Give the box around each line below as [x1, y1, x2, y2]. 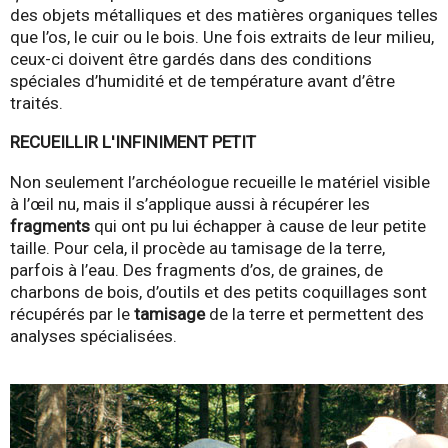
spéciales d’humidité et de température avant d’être [10, 71, 395, 92]
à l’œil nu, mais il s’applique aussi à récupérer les [10, 193, 370, 214]
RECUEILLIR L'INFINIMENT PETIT [10, 132, 256, 153]
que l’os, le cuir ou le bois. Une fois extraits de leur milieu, [10, 27, 434, 48]
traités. [10, 93, 63, 114]
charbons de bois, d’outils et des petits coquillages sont [10, 281, 427, 302]
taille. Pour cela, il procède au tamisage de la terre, [10, 237, 385, 258]
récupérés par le [10, 303, 134, 324]
